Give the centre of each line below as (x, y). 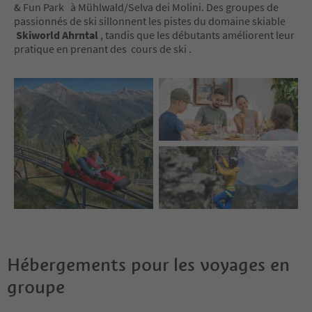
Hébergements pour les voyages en (148, 264)
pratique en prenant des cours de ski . (103, 48)
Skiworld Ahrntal (57, 34)
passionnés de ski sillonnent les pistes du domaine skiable (150, 21)
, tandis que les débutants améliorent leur (197, 34)
